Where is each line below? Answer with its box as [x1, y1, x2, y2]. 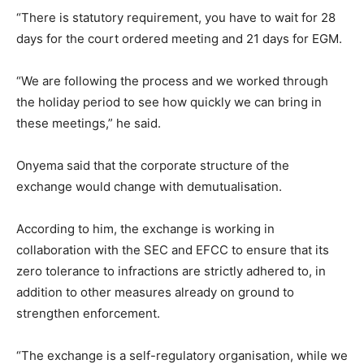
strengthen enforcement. [16, 305, 160, 322]
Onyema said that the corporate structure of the [16, 158, 289, 174]
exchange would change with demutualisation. [16, 179, 282, 195]
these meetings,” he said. [16, 115, 161, 132]
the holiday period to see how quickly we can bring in [16, 94, 322, 110]
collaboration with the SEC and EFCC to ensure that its [16, 242, 329, 258]
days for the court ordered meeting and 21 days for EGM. [16, 31, 342, 47]
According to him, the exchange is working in [16, 221, 275, 237]
